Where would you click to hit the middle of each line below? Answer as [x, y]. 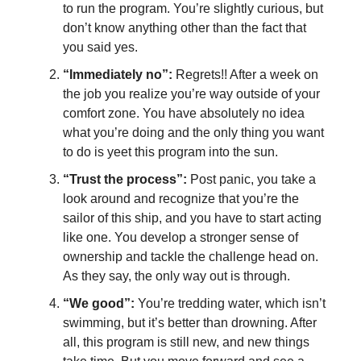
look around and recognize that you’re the [181, 198]
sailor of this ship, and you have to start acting [192, 218]
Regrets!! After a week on [245, 74]
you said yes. [100, 47]
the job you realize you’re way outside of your [191, 93]
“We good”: [99, 303]
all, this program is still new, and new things [186, 342]
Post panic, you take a [251, 179]
